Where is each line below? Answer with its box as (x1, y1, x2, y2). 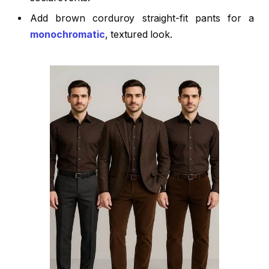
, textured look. (104, 29, 172, 41)
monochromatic (30, 29, 105, 41)
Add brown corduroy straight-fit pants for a (30, 13, 254, 25)
